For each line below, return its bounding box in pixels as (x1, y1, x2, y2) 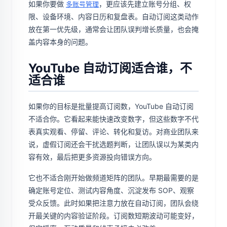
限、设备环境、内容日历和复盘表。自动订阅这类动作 (28, 12, 199, 21)
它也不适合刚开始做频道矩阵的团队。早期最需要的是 (28, 173, 199, 182)
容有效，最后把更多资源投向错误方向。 (28, 153, 156, 161)
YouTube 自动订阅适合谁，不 (28, 61, 192, 75)
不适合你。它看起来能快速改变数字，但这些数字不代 (28, 115, 199, 123)
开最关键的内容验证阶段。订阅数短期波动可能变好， (28, 211, 199, 220)
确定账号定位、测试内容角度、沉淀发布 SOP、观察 (28, 186, 194, 195)
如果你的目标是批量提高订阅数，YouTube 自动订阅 (28, 102, 194, 110)
